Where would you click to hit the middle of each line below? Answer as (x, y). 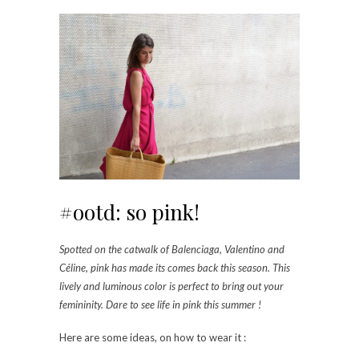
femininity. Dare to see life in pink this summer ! (160, 305)
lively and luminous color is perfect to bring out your (171, 286)
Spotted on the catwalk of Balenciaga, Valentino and (172, 250)
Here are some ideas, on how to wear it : (153, 338)
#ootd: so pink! (129, 212)
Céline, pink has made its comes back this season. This (175, 268)
